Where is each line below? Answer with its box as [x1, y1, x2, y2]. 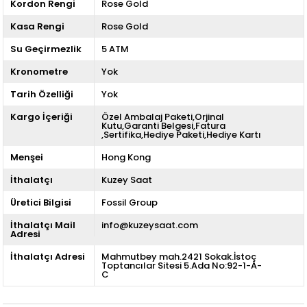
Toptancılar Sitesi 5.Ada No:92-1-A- [101, 258, 262, 272]
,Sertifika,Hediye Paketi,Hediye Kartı [101, 127, 261, 141]
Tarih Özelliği [10, 87, 74, 101]
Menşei [10, 150, 44, 164]
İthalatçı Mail [10, 218, 76, 232]
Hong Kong [101, 150, 151, 164]
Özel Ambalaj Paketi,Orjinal [101, 110, 224, 123]
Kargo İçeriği [10, 110, 73, 123]
